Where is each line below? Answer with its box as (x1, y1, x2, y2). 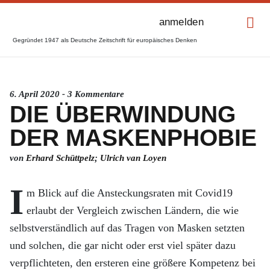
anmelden (159, 16, 204, 28)
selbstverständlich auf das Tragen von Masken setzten (10, 222, 245, 234)
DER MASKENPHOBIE (10, 125, 257, 151)
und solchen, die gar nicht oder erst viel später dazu (10, 239, 236, 251)
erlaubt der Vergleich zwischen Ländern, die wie (27, 204, 239, 216)
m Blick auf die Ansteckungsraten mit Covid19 (27, 187, 233, 199)
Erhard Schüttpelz (26, 153, 95, 163)
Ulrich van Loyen (100, 153, 166, 163)
